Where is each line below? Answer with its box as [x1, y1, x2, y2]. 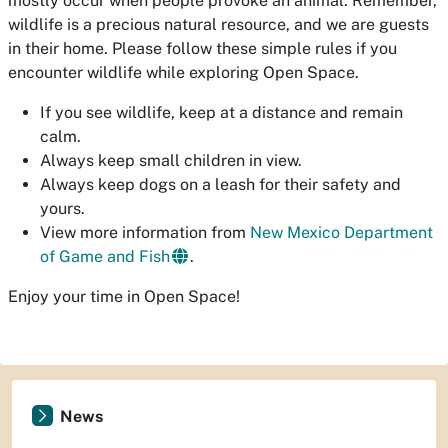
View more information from [40, 223, 250, 242]
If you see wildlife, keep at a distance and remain [40, 103, 403, 122]
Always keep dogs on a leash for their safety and [40, 175, 401, 194]
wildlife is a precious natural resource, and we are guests [8, 15, 429, 34]
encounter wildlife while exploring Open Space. [8, 63, 359, 82]
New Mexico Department [250, 223, 433, 242]
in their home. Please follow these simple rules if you [8, 39, 397, 58]
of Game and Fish [40, 247, 170, 266]
